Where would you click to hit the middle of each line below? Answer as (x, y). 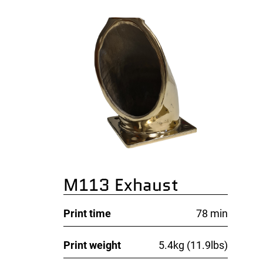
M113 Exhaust (121, 185)
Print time (87, 213)
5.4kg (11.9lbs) (193, 245)
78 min (212, 213)
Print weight (92, 245)
